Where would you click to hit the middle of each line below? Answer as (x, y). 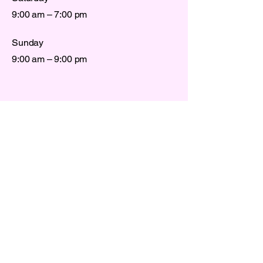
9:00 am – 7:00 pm (50, 14)
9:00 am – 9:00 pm (50, 59)
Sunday (28, 42)
